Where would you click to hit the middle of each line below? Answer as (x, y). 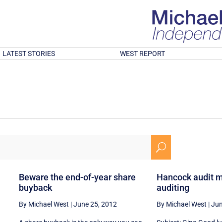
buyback (35, 187)
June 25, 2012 (95, 204)
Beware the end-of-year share (77, 177)
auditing (173, 187)
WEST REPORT (143, 54)
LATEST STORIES (28, 54)
